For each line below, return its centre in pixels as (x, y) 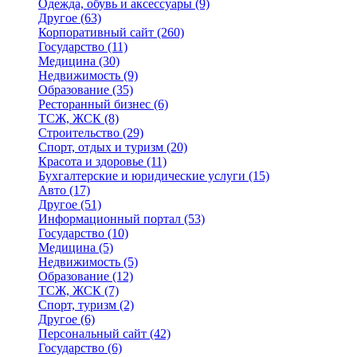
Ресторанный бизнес (94, 104)
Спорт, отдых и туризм (101, 147)
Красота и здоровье (91, 161)
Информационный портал (110, 219)
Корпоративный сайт (96, 32)
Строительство (79, 133)
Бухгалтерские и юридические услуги (142, 176)
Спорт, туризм (77, 305)
